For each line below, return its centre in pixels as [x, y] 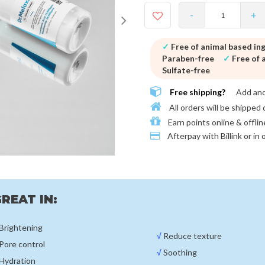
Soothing [179, 252]
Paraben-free [188, 59]
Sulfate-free [186, 70]
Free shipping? [198, 92]
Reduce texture [191, 235]
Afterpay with [193, 136]
